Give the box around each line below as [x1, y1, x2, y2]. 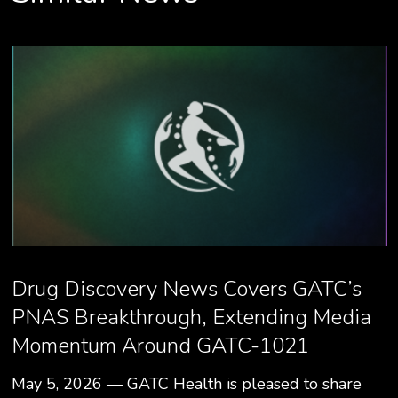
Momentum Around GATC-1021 [11, 331, 309, 360]
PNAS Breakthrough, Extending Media [11, 303, 371, 331]
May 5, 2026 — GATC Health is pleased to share [11, 373, 362, 394]
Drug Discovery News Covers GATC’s [11, 275, 362, 303]
